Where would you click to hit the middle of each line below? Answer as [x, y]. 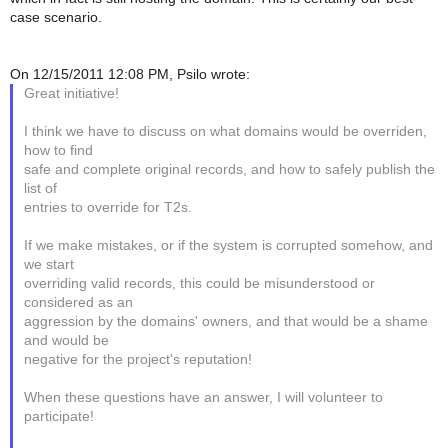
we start [49, 265]
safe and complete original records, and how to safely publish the [230, 170]
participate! [59, 417]
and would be [67, 341]
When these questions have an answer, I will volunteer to [204, 398]
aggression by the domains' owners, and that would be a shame [226, 322]
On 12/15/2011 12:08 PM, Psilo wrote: [130, 75]
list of [41, 189]
